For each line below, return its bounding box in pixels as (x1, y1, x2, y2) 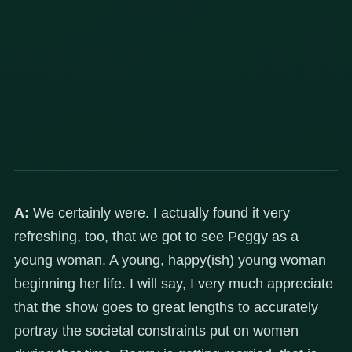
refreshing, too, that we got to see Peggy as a (14, 229, 299, 245)
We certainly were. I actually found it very (29, 205, 290, 222)
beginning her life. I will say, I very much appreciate (14, 276, 333, 292)
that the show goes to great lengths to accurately (14, 299, 318, 316)
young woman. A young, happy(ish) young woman (14, 252, 326, 269)
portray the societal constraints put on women (14, 323, 299, 339)
